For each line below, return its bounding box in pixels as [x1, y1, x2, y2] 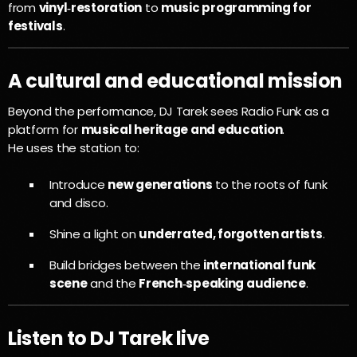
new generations [108, 175, 213, 193]
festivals [8, 18, 63, 35]
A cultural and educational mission [8, 67, 343, 94]
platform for [8, 120, 81, 138]
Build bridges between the [49, 256, 203, 273]
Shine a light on [49, 225, 139, 242]
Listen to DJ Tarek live [8, 324, 210, 351]
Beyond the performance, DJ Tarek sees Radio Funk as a [8, 102, 329, 120]
